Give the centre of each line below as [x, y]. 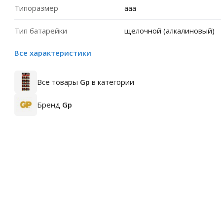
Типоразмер [36, 8]
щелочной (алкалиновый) [169, 31]
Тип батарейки [41, 31]
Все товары [58, 82]
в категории [112, 82]
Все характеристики [53, 53]
